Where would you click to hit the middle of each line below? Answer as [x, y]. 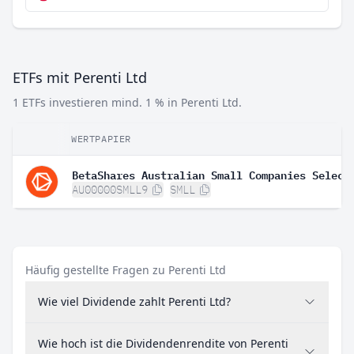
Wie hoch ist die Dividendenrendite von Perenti [163, 343]
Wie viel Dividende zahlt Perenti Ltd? [134, 301]
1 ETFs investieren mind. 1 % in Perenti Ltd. [127, 102]
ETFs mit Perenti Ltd [80, 77]
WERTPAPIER [101, 139]
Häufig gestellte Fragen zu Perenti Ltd [126, 270]
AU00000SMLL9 [110, 190]
